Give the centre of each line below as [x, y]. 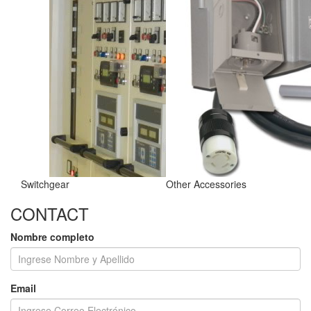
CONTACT [50, 213]
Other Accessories [206, 184]
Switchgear [45, 184]
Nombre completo [52, 237]
